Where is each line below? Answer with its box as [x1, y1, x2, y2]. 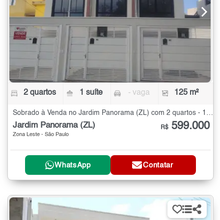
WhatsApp [55, 161, 91, 169]
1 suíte [80, 89, 103, 97]
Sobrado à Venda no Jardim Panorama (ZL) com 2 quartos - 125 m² [206, 110, 213, 117]
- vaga [128, 89, 150, 97]
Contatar [143, 161, 173, 169]
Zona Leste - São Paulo [13, 132, 69, 138]
